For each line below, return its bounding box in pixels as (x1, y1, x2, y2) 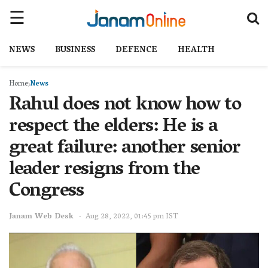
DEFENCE (115, 42, 157, 59)
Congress (9, 174, 84, 210)
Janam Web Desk (9, 209, 74, 224)
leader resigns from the (9, 153, 200, 188)
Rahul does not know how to (9, 88, 241, 124)
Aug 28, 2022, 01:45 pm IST (86, 209, 178, 224)
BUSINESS (55, 42, 95, 59)
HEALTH (178, 42, 215, 59)
